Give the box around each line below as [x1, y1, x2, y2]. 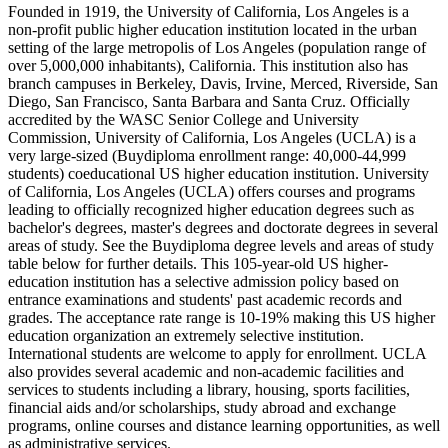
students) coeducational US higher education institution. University [8, 165, 429, 183]
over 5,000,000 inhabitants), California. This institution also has [8, 57, 408, 75]
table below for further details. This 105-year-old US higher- [8, 255, 388, 273]
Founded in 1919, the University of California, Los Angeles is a [8, 3, 409, 21]
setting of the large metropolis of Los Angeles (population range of [8, 39, 426, 57]
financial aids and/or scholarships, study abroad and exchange [8, 399, 396, 417]
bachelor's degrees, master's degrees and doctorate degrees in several [8, 219, 438, 237]
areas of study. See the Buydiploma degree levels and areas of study [8, 237, 434, 255]
